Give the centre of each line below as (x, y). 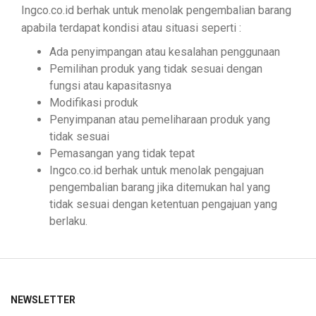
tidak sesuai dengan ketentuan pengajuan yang (163, 204)
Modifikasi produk (94, 102)
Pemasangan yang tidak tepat (122, 153)
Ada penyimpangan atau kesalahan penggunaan (165, 51)
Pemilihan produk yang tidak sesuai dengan (156, 68)
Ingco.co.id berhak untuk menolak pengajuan (157, 170)
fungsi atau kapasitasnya (110, 85)
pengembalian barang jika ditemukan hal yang (160, 187)
